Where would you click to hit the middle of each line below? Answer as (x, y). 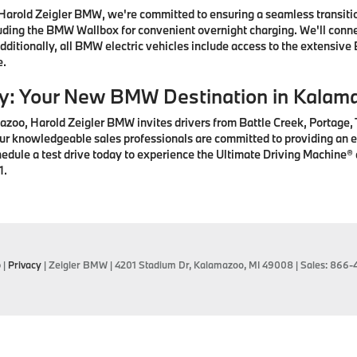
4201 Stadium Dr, (152, 265)
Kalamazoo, (219, 265)
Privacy (25, 265)
